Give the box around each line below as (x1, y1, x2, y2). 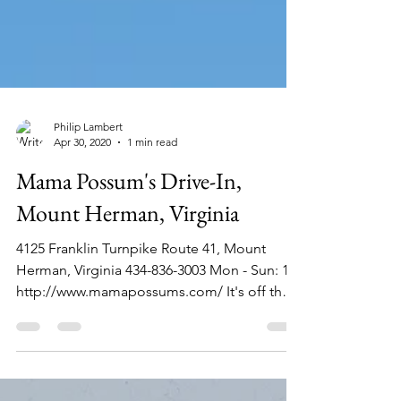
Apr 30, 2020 (54, 178, 111, 192)
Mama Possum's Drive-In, (16, 209, 242, 239)
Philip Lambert (54, 163, 123, 176)
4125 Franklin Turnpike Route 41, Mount (16, 283, 266, 300)
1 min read (127, 178, 177, 192)
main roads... (16, 347, 98, 364)
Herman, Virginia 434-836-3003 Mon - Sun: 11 (16, 304, 296, 321)
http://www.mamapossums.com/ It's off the (16, 326, 290, 343)
